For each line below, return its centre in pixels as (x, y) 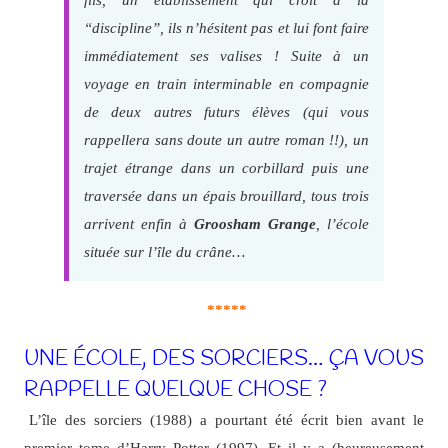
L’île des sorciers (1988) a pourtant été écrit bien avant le (226, 419)
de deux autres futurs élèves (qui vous (226, 111)
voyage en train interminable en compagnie (226, 83)
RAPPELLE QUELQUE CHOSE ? (175, 389)
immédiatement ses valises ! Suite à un (226, 55)
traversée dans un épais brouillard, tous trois (226, 195)
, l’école (343, 223)
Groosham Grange (255, 223)
